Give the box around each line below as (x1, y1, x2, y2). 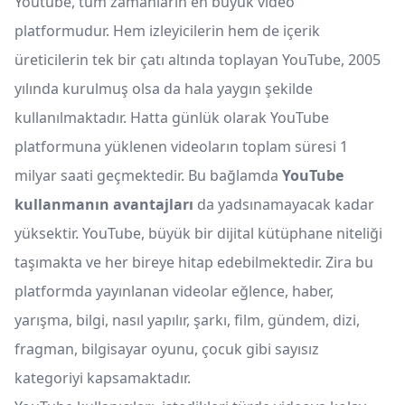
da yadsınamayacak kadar (197, 194, 374, 215)
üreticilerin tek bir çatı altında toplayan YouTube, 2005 (14, 50, 381, 71)
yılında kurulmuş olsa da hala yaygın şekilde (14, 79, 313, 99)
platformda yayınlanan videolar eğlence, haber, (14, 281, 334, 302)
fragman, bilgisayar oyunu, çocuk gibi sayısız (14, 339, 319, 360)
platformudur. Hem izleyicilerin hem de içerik (14, 21, 320, 42)
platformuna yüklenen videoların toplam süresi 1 (14, 137, 348, 157)
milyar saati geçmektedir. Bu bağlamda (14, 165, 282, 186)
